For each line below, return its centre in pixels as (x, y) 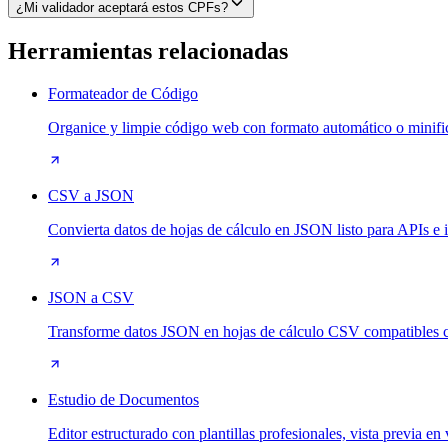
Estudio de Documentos (123, 399)
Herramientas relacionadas (148, 51)
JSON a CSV (91, 297)
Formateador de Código (123, 93)
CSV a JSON (91, 195)
